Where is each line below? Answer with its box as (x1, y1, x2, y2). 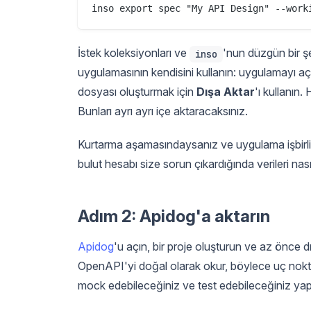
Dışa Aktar (196, 84, 255, 99)
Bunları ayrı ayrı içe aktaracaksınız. (78, 103, 248, 118)
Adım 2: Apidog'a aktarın (78, 205, 270, 226)
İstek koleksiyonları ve (78, 45, 190, 60)
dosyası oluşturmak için (78, 84, 196, 99)
